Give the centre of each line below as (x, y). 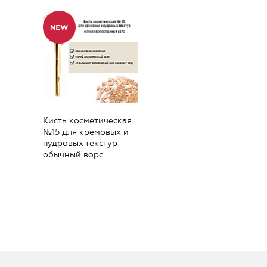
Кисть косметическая (87, 121)
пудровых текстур (80, 144)
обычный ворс (73, 155)
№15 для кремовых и (86, 132)
